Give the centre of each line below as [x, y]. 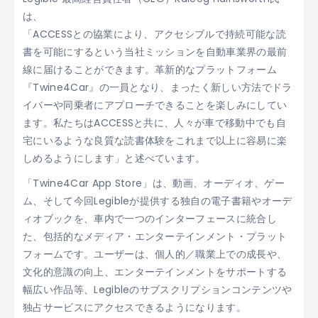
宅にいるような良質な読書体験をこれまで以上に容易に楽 [155, 140]
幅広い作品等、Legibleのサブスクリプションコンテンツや [158, 289]
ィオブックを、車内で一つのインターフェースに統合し [150, 218]
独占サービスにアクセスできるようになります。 [135, 307]
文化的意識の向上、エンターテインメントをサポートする [155, 272]
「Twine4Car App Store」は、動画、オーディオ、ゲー [154, 183]
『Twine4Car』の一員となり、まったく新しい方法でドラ [158, 87]
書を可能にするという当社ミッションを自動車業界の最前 [155, 51]
